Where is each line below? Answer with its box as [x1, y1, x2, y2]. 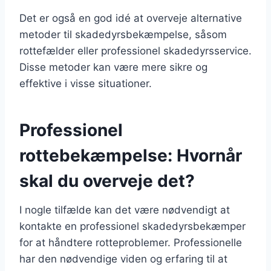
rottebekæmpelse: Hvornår [19, 145, 242, 166]
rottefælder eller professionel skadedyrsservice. [19, 44, 252, 57]
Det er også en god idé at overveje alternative [19, 11, 242, 24]
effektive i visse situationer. [19, 77, 152, 90]
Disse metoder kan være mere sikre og [19, 60, 207, 73]
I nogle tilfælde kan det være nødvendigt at [19, 203, 230, 216]
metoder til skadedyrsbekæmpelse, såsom [19, 28, 227, 41]
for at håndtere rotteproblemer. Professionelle [19, 236, 242, 249]
